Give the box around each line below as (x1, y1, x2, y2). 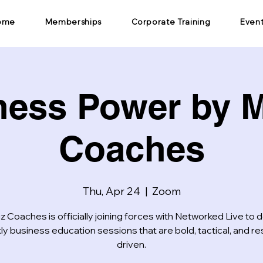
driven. (117, 238, 146, 250)
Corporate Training (131, 16, 211, 26)
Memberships (45, 16, 102, 26)
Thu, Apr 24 (82, 184, 140, 198)
